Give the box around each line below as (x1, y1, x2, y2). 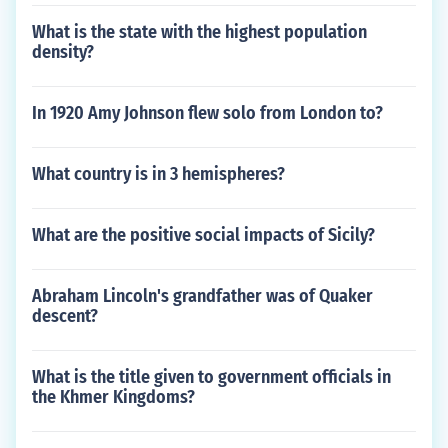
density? (32, 41, 94, 63)
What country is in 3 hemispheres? (32, 163, 285, 185)
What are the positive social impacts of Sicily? (32, 224, 375, 246)
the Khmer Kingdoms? (32, 386, 195, 408)
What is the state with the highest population (32, 21, 367, 43)
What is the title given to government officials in (32, 366, 391, 388)
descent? (32, 305, 98, 327)
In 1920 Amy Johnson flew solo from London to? (32, 102, 383, 124)
